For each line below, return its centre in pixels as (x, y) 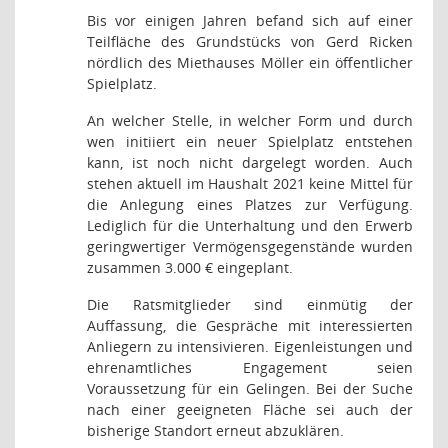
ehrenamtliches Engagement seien (250, 367)
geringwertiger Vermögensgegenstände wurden (250, 246)
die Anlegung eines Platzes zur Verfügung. (250, 204)
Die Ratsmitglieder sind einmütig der (250, 304)
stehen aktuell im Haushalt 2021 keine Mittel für (250, 183)
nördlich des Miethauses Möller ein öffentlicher (250, 62)
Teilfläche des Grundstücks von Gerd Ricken (250, 41)
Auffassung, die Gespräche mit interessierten (250, 325)
